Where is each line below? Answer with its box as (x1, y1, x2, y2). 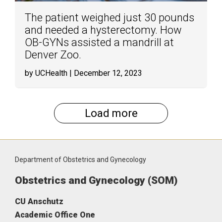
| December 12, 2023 (67, 68, 142, 78)
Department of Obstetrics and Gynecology (15, 156, 146, 164)
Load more (84, 107, 138, 119)
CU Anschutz (15, 197, 63, 206)
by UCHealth (25, 68, 67, 78)
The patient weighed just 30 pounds (25, 11, 194, 24)
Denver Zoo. (25, 49, 81, 61)
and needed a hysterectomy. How (25, 24, 182, 36)
